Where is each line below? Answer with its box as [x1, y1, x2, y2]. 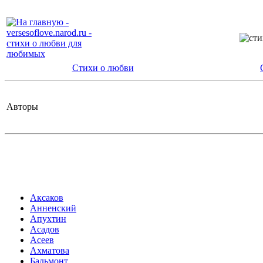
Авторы [6, 102, 38, 112]
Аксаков [30, 193, 63, 203]
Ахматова [30, 245, 69, 255]
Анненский [30, 203, 76, 213]
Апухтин [30, 214, 66, 224]
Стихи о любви [72, 63, 134, 73]
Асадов [30, 224, 59, 234]
